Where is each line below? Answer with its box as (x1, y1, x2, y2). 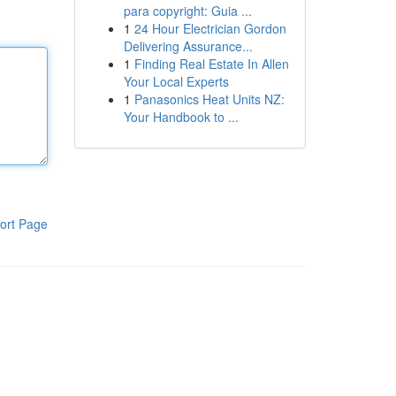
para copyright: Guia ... (123, 2, 252, 19)
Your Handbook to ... (123, 108, 239, 126)
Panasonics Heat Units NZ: (133, 90, 285, 108)
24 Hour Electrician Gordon (133, 19, 286, 37)
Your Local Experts (123, 72, 229, 90)
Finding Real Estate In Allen (133, 55, 289, 72)
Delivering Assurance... (123, 37, 253, 55)
